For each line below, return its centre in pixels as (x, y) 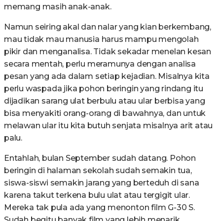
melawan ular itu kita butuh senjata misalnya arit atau (109, 126)
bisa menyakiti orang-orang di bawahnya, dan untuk (105, 113)
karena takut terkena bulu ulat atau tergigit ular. (97, 195)
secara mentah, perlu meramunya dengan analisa (100, 64)
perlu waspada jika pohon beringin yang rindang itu (104, 89)
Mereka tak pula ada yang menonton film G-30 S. (99, 207)
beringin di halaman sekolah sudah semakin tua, (98, 170)
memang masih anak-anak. (58, 7)
